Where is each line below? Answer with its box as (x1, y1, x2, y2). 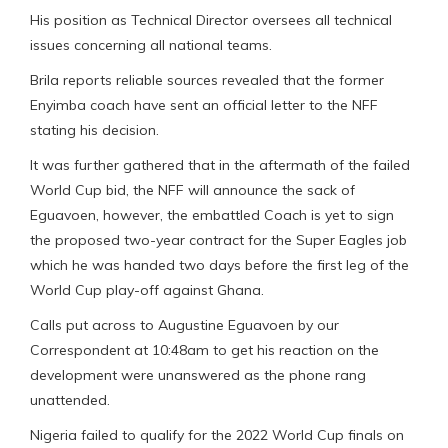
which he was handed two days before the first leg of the (30, 256, 409, 275)
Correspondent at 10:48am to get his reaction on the (30, 341, 379, 360)
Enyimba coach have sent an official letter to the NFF (30, 96, 378, 115)
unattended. (30, 391, 110, 410)
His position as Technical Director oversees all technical (30, 11, 392, 30)
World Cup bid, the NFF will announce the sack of (30, 181, 355, 200)
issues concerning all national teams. (30, 36, 272, 55)
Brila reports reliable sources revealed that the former (30, 71, 384, 90)
